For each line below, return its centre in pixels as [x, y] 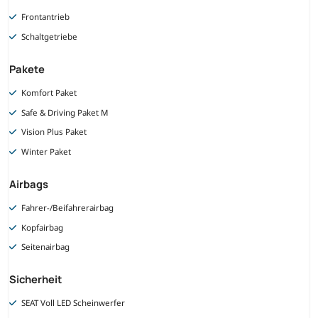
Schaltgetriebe [50, 37]
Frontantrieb [46, 17]
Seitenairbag [46, 247]
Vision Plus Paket [54, 132]
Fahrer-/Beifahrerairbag [68, 207]
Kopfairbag [43, 227]
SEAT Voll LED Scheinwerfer [73, 303]
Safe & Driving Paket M [65, 112]
